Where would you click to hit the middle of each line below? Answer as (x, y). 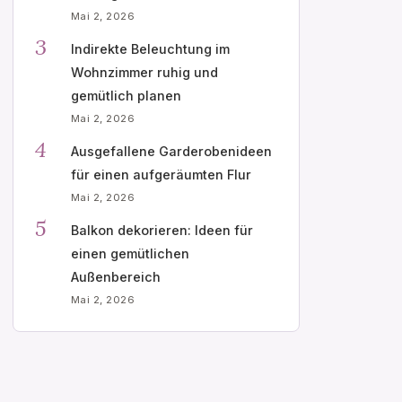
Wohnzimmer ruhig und (144, 72)
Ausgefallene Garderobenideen (171, 151)
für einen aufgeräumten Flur (161, 174)
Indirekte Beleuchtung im (150, 48)
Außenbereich (116, 276)
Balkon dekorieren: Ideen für (162, 230)
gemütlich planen (126, 95)
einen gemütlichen (130, 253)
